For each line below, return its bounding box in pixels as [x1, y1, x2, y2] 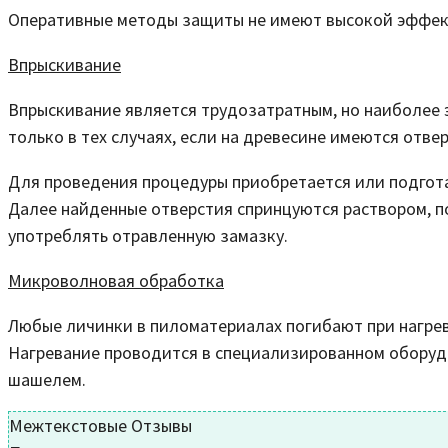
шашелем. [8, 367, 86, 391]
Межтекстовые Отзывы [9, 413, 192, 437]
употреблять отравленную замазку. [8, 223, 288, 247]
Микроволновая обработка [8, 268, 224, 292]
